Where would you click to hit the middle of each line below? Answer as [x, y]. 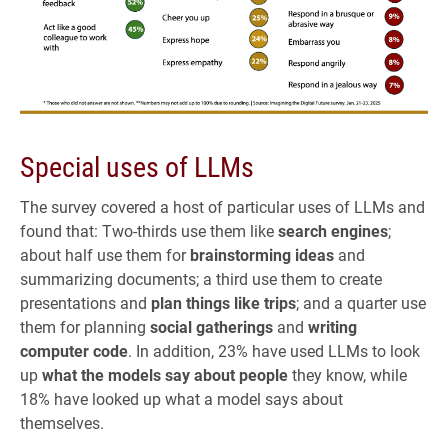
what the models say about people [165, 374]
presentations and [85, 302]
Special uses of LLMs [137, 165]
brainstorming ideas [262, 254]
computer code [74, 350]
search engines [333, 230]
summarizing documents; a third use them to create [201, 278]
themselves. [62, 422]
